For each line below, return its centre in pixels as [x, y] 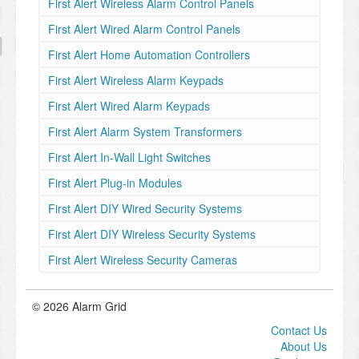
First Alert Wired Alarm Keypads [129, 105]
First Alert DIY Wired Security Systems [145, 208]
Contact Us [299, 330]
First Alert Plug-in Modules [115, 182]
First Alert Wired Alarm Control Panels [144, 28]
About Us [304, 346]
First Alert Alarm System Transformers [145, 131]
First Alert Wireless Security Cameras [143, 259]
